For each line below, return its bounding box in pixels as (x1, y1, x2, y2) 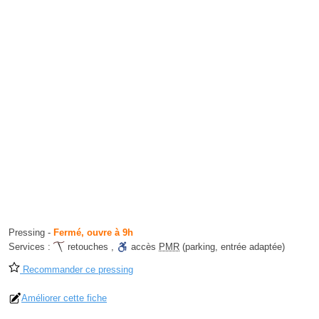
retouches (68, 241, 108, 253)
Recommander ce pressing (20, 264, 133, 276)
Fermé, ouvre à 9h (53, 227, 133, 239)
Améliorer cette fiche (21, 293, 107, 304)
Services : (9, 241, 53, 253)
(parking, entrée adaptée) (179, 241, 285, 253)
